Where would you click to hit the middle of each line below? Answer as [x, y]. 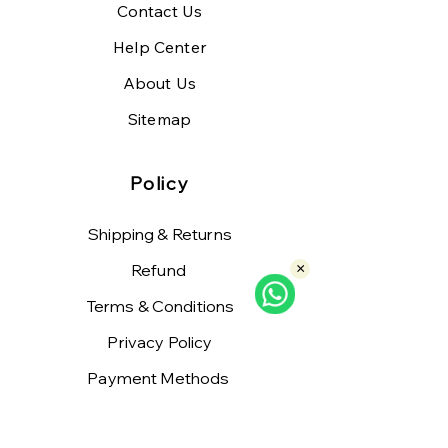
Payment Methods [160, 377]
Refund [160, 269]
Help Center [159, 46]
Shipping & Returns [160, 233]
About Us [159, 82]
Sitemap [159, 118]
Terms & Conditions [160, 305]
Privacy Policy [160, 341]
